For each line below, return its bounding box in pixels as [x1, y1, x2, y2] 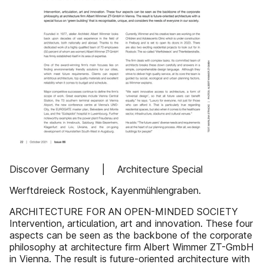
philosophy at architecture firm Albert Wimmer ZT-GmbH [9, 241, 253, 253]
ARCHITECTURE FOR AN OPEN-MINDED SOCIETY [9, 206, 238, 217]
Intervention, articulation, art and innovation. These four [9, 217, 253, 229]
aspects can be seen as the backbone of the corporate [9, 229, 252, 241]
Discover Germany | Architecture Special [9, 163, 203, 175]
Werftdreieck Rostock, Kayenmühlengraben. [9, 184, 201, 196]
